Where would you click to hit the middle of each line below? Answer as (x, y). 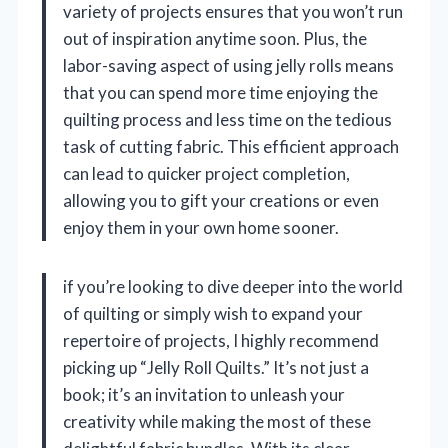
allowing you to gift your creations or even (221, 201)
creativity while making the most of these (217, 422)
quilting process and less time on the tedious (227, 120)
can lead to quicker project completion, (206, 174)
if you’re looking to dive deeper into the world (233, 287)
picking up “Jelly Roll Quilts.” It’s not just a (216, 368)
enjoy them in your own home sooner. (201, 228)
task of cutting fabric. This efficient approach (231, 147)
